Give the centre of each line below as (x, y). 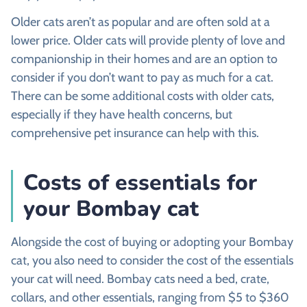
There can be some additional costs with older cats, (143, 96)
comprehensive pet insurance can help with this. (135, 133)
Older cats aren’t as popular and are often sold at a (140, 22)
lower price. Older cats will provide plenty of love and (148, 41)
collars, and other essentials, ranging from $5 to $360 (150, 298)
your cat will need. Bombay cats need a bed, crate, (140, 279)
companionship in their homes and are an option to (144, 59)
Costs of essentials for (140, 183)
